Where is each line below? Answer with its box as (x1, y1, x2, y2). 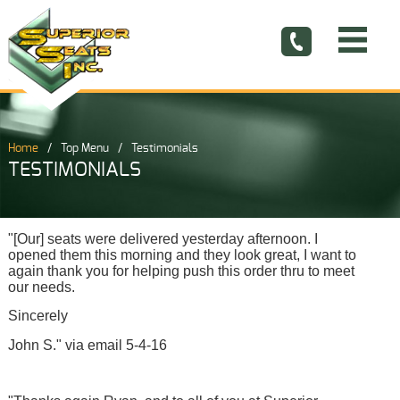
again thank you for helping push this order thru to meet (7, 262, 354, 279)
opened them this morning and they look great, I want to (7, 246, 356, 262)
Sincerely (7, 308, 68, 324)
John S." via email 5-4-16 (7, 337, 167, 353)
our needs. (7, 279, 75, 295)
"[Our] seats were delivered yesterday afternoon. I (7, 230, 318, 246)
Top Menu (60, 142, 109, 154)
